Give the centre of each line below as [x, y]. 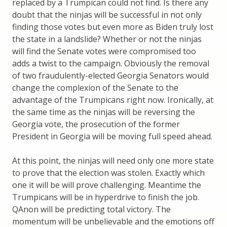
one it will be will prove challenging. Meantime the [107, 185]
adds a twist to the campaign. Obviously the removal [111, 64]
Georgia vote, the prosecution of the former [96, 124]
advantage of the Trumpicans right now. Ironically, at [113, 100]
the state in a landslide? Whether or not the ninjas [107, 39]
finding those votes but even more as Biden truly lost [113, 27]
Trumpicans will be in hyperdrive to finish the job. [106, 197]
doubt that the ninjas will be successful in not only [107, 15]
